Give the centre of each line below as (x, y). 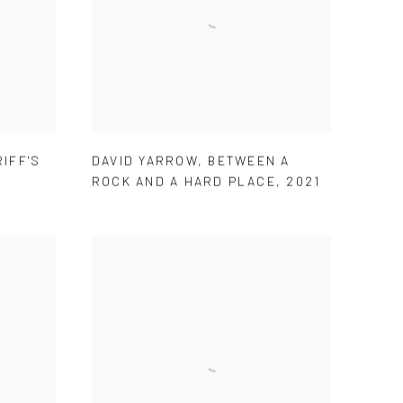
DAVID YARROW (145, 160)
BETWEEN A (249, 160)
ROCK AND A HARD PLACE (184, 181)
